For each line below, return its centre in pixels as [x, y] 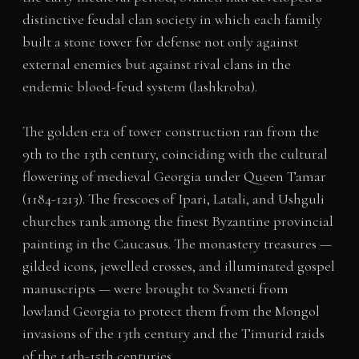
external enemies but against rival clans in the [156, 64]
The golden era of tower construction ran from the [170, 132]
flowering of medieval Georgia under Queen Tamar [174, 177]
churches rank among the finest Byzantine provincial [177, 222]
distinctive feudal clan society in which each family [172, 19]
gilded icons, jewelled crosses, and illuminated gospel [178, 266]
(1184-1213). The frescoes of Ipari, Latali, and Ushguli [173, 199]
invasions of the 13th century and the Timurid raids [173, 334]
